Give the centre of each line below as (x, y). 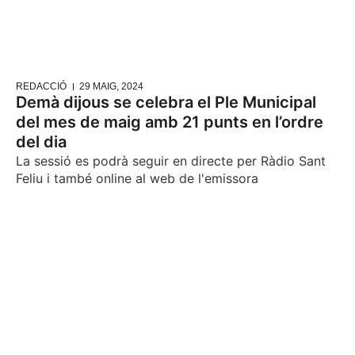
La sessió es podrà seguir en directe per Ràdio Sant (171, 161)
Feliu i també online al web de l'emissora (137, 179)
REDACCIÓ (41, 87)
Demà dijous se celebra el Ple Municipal (166, 103)
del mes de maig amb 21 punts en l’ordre (170, 122)
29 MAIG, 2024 (111, 87)
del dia (41, 142)
